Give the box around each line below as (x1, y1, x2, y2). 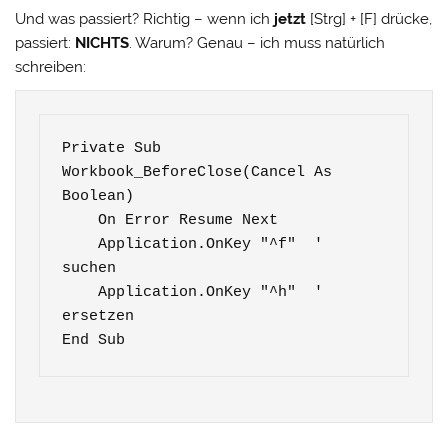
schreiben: (15, 58, 87, 77)
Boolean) (62, 188, 135, 206)
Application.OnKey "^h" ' (62, 284, 99, 302)
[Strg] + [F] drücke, (310, 10, 433, 29)
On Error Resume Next (62, 212, 99, 230)
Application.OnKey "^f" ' (62, 236, 99, 254)
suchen (62, 260, 117, 278)
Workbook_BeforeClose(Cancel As (62, 164, 333, 182)
